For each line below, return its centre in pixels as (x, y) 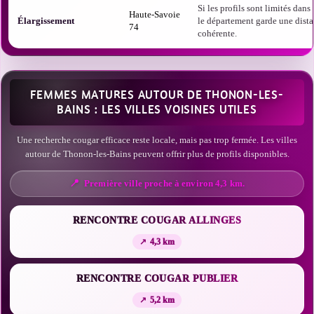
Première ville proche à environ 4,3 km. (165, 183)
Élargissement (46, 21)
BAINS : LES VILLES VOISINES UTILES (157, 109)
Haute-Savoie (155, 14)
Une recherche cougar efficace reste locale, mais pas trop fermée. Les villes (157, 140)
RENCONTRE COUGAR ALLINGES (157, 220)
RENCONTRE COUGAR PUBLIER (157, 279)
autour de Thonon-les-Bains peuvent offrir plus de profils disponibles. (157, 154)
